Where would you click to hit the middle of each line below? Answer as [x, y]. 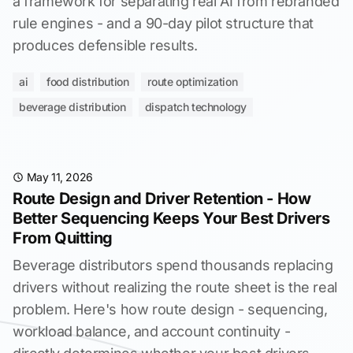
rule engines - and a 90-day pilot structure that [163, 23]
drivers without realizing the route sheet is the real [175, 287]
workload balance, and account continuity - [152, 331]
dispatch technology [196, 107]
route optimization [193, 82]
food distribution [88, 82]
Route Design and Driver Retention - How [162, 199]
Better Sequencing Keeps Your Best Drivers [171, 218]
